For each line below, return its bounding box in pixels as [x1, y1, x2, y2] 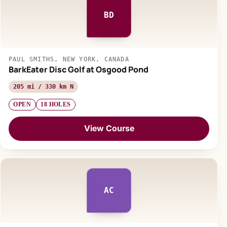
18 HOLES [41, 101, 71, 108]
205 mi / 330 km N [13, 83, 73, 90]
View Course [84, 123, 134, 134]
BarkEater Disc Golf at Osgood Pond [9, 63, 148, 75]
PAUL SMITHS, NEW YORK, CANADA [9, 55, 129, 63]
